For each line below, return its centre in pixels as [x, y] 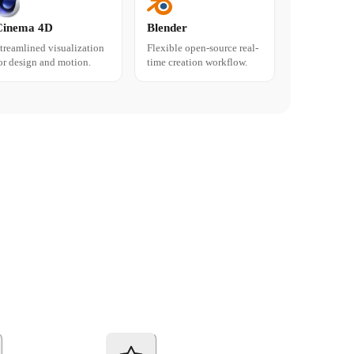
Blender [167, 28]
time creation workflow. [197, 62]
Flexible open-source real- [202, 48]
